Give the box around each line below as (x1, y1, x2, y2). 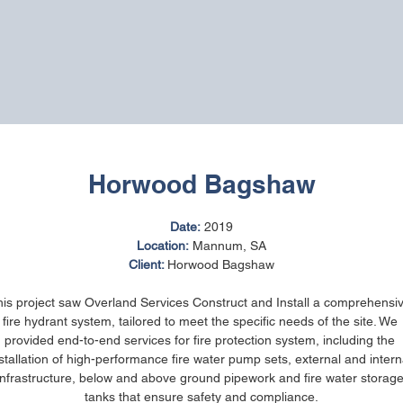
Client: (129, 257, 167, 272)
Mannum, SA (189, 238, 266, 253)
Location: (137, 238, 189, 253)
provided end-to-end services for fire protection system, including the (4, 333, 399, 347)
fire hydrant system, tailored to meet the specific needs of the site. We (2, 314, 401, 328)
